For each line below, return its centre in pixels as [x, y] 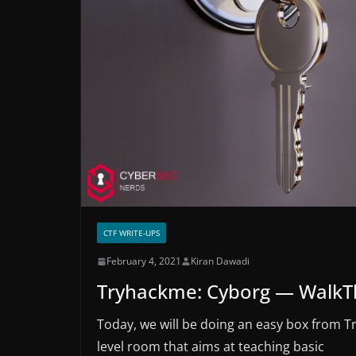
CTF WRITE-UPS [132, 233]
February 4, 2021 [144, 261]
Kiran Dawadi [220, 261]
